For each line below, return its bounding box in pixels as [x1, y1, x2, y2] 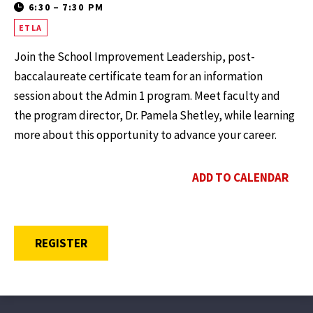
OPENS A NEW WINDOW [87, 234, 206, 250]
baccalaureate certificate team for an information [14, 68, 263, 84]
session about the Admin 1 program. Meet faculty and [14, 87, 280, 103]
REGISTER [35, 235, 87, 251]
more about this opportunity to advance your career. [14, 126, 279, 143]
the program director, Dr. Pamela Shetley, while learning [14, 107, 295, 123]
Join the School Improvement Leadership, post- [14, 48, 255, 64]
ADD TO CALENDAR [192, 169, 289, 185]
